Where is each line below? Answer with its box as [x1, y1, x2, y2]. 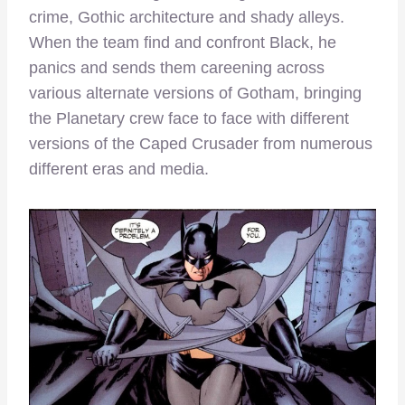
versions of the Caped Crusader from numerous [29, 135, 372, 154]
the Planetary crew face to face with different [29, 109, 349, 128]
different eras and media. [29, 160, 209, 179]
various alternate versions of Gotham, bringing [29, 84, 362, 103]
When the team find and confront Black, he [29, 33, 336, 52]
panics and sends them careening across [29, 59, 325, 78]
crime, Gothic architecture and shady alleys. [29, 8, 344, 27]
